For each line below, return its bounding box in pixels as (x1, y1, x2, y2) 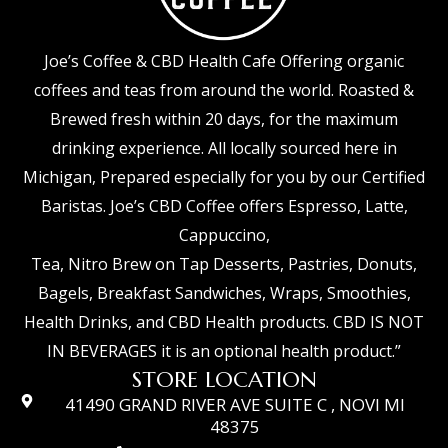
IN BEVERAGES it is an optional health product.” (47, 339, 401, 362)
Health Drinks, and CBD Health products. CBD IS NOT (24, 310, 424, 333)
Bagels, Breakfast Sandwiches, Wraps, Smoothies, (37, 281, 411, 304)
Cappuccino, (178, 223, 270, 246)
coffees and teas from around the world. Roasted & (34, 78, 414, 101)
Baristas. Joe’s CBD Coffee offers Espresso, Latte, (40, 194, 408, 217)
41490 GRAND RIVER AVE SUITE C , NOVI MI (65, 392, 406, 416)
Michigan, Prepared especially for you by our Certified (23, 165, 425, 188)
